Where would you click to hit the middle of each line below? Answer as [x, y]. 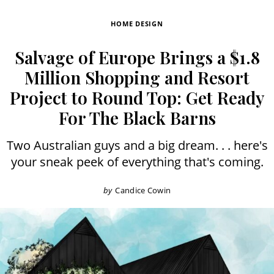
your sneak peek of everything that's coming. [137, 161]
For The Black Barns [137, 117]
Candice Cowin [143, 190]
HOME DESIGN [137, 23]
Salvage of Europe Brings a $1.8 [137, 57]
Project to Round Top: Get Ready [137, 97]
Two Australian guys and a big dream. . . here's [137, 145]
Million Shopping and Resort [137, 77]
